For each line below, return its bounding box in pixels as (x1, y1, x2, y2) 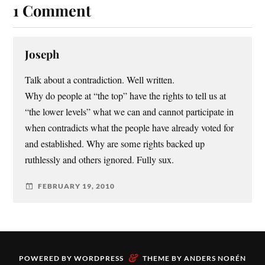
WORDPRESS (74, 254, 124, 263)
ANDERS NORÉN (184, 254, 246, 263)
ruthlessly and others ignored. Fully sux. (25, 153, 174, 166)
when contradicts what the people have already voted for (25, 121, 234, 134)
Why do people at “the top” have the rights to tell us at (25, 89, 227, 102)
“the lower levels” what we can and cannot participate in (25, 105, 234, 118)
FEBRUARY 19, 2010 (38, 182, 115, 191)
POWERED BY (19, 254, 74, 263)
